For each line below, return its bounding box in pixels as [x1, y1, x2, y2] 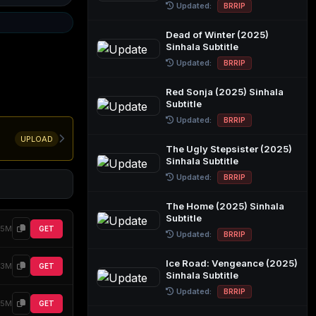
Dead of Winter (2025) [166, 29, 269, 40]
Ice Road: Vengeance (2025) [166, 257, 298, 269]
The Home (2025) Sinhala [166, 200, 284, 212]
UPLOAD [20, 133, 53, 144]
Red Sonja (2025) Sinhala [166, 86, 284, 97]
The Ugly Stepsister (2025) [166, 143, 292, 154]
